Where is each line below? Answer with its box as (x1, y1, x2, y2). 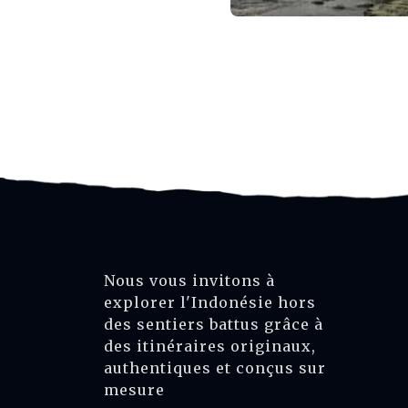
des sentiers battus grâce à (104, 314, 323, 333)
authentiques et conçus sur (104, 358, 326, 377)
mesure (104, 380, 165, 399)
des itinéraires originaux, (104, 336, 316, 355)
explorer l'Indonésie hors (104, 292, 316, 311)
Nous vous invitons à (104, 270, 275, 290)
